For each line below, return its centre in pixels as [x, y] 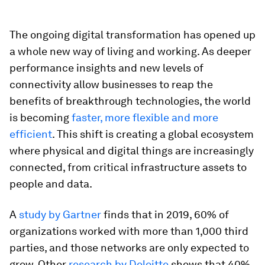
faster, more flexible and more [145, 117]
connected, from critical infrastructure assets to [128, 167]
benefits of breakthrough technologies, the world [130, 101]
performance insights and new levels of [106, 68]
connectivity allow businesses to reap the [111, 84]
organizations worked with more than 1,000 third [129, 231]
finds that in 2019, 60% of [165, 214]
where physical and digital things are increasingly [132, 151]
